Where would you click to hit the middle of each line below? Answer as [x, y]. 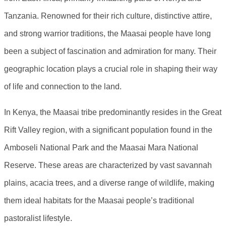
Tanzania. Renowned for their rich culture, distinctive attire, [108, 16]
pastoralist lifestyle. [38, 218]
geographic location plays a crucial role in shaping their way [111, 69]
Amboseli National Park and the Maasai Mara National [101, 147]
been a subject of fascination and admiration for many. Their [110, 51]
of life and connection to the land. [63, 86]
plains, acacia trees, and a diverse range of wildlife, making [109, 183]
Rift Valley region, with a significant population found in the [108, 130]
